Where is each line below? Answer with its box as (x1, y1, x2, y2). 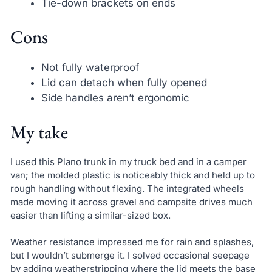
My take (10, 120, 68, 144)
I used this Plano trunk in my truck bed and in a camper (10, 155, 246, 168)
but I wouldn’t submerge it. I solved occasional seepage (10, 250, 250, 262)
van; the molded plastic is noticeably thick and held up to (10, 169, 255, 181)
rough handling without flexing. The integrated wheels (10, 182, 244, 194)
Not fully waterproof (41, 61, 139, 74)
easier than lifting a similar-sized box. (10, 209, 171, 221)
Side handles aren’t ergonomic (41, 92, 189, 104)
